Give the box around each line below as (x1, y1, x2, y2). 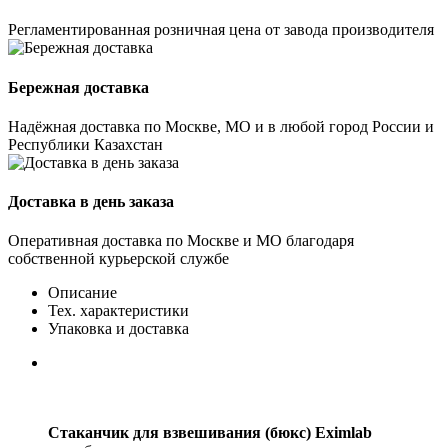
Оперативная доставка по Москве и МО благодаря (8, 232, 354, 250)
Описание (48, 284, 117, 302)
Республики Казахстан (8, 135, 163, 153)
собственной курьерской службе (8, 250, 229, 268)
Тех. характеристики (48, 302, 189, 320)
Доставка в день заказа (8, 193, 174, 211)
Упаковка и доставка (48, 320, 189, 338)
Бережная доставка (8, 78, 149, 96)
